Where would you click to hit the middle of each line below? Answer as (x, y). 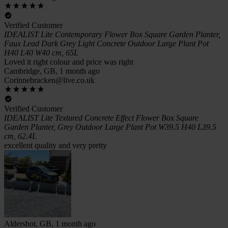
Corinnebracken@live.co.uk (49, 80)
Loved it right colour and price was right (69, 62)
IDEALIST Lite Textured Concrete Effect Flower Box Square (101, 118)
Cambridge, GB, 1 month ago (52, 71)
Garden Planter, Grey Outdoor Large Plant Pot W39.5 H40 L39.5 (110, 127)
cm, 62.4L (20, 136)
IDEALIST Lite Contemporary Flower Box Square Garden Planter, (112, 34)
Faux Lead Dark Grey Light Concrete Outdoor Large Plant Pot (106, 43)
